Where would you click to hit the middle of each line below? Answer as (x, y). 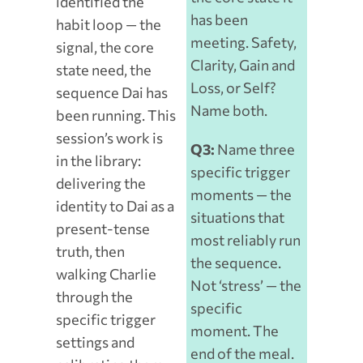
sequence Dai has (111, 93)
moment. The (235, 331)
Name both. (229, 111)
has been (220, 20)
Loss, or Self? (234, 88)
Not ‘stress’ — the (246, 286)
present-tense (102, 229)
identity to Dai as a (115, 206)
